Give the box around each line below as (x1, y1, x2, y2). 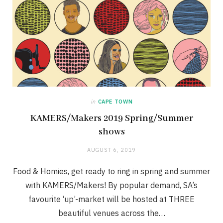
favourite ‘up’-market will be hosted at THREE (28, 194, 195, 204)
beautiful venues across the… (58, 208, 165, 218)
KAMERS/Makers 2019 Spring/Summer (30, 112, 193, 124)
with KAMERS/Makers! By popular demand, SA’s (25, 180, 198, 190)
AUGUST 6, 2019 (87, 146, 136, 153)
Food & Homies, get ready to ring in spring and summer (13, 166, 210, 176)
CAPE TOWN (98, 98, 133, 105)
